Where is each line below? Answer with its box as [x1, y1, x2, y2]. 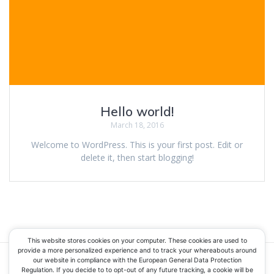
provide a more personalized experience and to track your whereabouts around [17, 246, 257, 254]
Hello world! [100, 103, 174, 119]
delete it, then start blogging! [80, 151, 194, 163]
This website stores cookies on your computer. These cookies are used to [27, 236, 247, 245]
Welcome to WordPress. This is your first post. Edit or [31, 138, 243, 150]
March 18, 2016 [110, 119, 164, 130]
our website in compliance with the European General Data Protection [32, 256, 242, 264]
